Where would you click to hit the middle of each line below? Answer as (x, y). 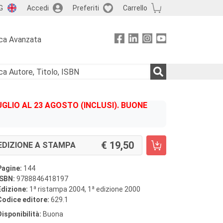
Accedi (38, 8)
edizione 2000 (117, 189)
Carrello (135, 8)
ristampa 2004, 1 (64, 189)
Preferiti (86, 8)
